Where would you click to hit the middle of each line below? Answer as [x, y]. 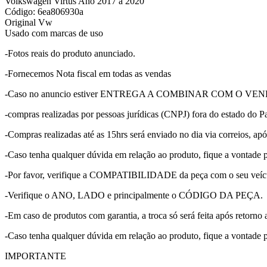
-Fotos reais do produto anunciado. [70, 53]
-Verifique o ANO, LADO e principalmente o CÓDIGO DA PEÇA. [134, 195]
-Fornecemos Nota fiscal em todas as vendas [88, 73]
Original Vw [29, 22]
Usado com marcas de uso [54, 33]
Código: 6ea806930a [44, 11]
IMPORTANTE [35, 256]
